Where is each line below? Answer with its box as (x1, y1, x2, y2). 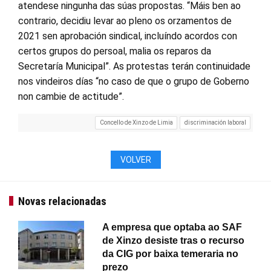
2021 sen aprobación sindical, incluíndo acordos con (18, 30, 237, 42)
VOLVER (120, 154, 151, 165)
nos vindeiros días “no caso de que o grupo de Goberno (18, 76, 249, 87)
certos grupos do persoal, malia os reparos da (18, 45, 211, 57)
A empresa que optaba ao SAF (102, 221, 243, 232)
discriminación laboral (184, 119, 246, 126)
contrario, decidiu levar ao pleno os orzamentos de (18, 15, 232, 27)
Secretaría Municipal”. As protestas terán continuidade (18, 60, 250, 72)
